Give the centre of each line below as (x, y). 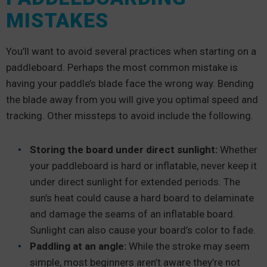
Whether (239, 149)
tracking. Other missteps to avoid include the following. (130, 115)
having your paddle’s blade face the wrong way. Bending (130, 83)
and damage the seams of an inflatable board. (133, 214)
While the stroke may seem (188, 246)
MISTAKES (57, 20)
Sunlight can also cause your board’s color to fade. (143, 230)
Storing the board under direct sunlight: (125, 149)
